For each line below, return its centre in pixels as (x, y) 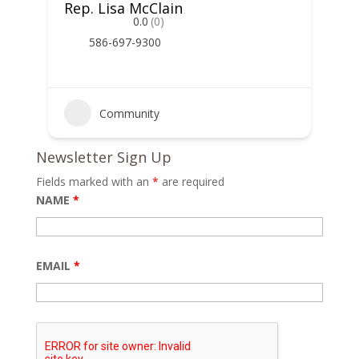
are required (191, 182)
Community (129, 113)
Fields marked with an (94, 182)
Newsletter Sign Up (103, 157)
